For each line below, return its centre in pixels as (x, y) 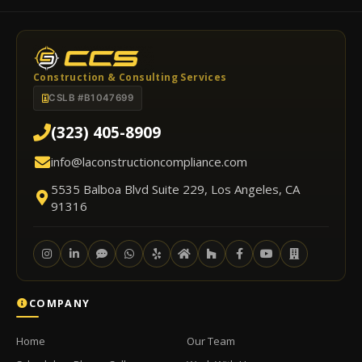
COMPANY (60, 303)
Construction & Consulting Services (130, 77)
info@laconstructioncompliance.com (149, 161)
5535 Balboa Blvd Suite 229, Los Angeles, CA (175, 189)
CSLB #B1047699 (91, 97)
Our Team (211, 341)
